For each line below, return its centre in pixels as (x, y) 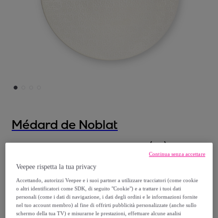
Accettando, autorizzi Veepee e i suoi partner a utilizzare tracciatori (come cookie (107, 180)
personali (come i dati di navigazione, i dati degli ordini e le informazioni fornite (107, 197)
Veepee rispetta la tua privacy (56, 167)
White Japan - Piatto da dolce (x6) (90, 146)
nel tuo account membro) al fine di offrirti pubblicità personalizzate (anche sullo (107, 205)
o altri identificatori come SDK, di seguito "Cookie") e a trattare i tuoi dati (99, 189)
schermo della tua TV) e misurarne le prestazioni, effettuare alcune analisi (99, 213)
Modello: (30, 159)
